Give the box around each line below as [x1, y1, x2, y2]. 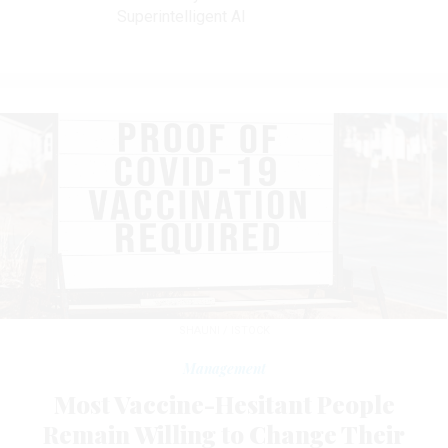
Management [182, 358, 266, 378]
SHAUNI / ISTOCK [178, 323, 270, 337]
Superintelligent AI [117, 7, 246, 27]
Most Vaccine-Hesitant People [53, 387, 395, 420]
